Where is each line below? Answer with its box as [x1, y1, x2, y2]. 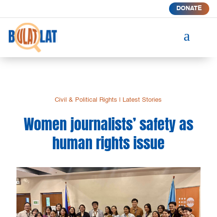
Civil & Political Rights [55, 96, 118, 103]
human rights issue [52, 132, 165, 154]
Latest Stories [123, 96, 162, 103]
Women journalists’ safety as [23, 113, 193, 135]
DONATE [176, 5, 202, 12]
